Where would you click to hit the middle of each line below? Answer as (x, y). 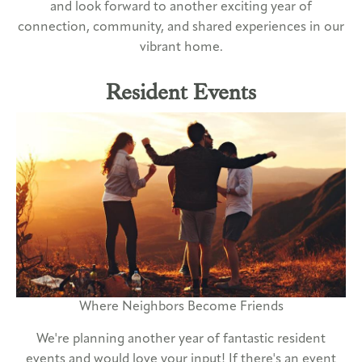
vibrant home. (181, 47)
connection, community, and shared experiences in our (181, 27)
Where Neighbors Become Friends (181, 307)
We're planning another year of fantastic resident (181, 339)
